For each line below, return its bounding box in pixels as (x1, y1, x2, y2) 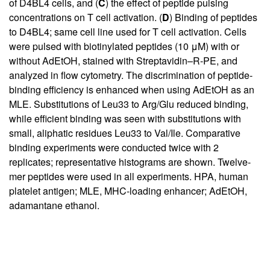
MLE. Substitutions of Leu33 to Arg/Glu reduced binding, (9, 96, 248, 111)
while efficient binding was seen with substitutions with (9, 111, 241, 125)
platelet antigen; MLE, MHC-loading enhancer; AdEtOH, (9, 183, 247, 198)
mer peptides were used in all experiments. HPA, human (9, 169, 248, 183)
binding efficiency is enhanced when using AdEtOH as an (9, 82, 254, 96)
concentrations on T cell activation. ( (9, 10, 162, 24)
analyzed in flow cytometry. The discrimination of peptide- (9, 67, 253, 82)
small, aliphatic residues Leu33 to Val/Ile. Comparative (9, 125, 240, 140)
